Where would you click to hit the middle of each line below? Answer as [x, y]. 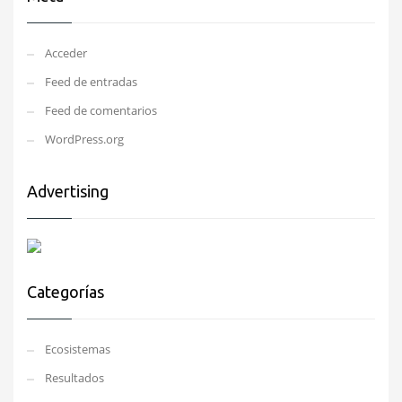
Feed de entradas [91, 82]
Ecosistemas [78, 350]
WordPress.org [84, 140]
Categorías [66, 292]
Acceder [66, 53]
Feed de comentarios [101, 111]
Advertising [68, 192]
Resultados [74, 378]
